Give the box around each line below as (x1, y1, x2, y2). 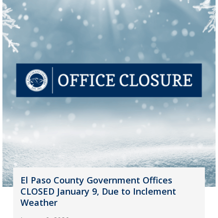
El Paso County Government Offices (20, 174, 172, 186)
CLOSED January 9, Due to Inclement (20, 185, 176, 197)
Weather (20, 196, 57, 208)
